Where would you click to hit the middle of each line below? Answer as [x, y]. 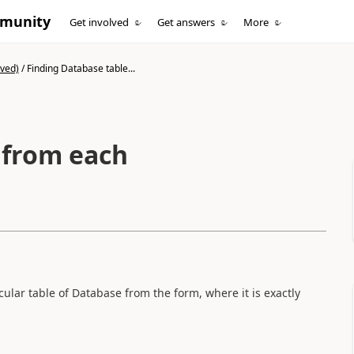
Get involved [100, 22]
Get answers [186, 22]
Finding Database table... [81, 68]
